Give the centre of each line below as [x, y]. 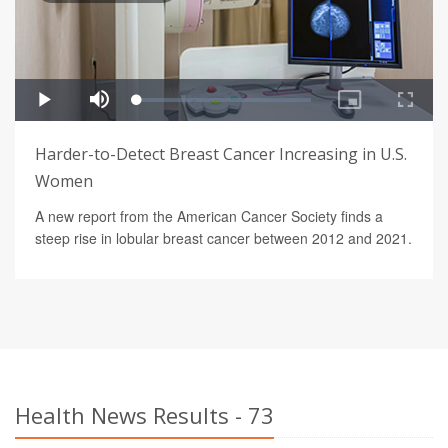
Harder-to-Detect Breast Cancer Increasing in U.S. [221, 154]
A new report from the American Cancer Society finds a [209, 216]
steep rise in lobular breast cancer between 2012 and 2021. [223, 238]
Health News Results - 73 [144, 415]
